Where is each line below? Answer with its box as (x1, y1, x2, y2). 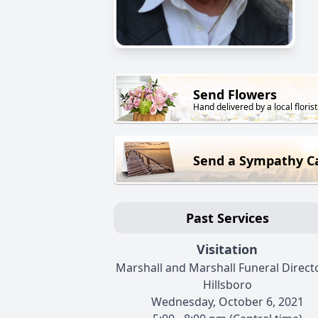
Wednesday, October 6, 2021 (150, 294, 304, 310)
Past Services (185, 209, 269, 227)
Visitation (197, 241, 258, 258)
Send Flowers (193, 86, 277, 104)
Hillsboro (202, 277, 252, 293)
